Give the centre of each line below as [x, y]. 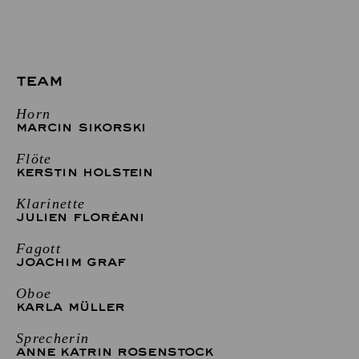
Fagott [39, 248]
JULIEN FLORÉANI [81, 217]
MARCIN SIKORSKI [81, 127]
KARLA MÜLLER [71, 307]
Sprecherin [53, 338]
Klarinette [51, 203]
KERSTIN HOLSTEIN [85, 172]
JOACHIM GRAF [71, 262]
